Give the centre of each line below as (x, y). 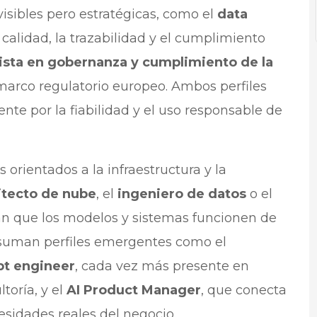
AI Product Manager (133, 290)
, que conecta (243, 290)
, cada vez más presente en (162, 266)
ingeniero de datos (181, 194)
